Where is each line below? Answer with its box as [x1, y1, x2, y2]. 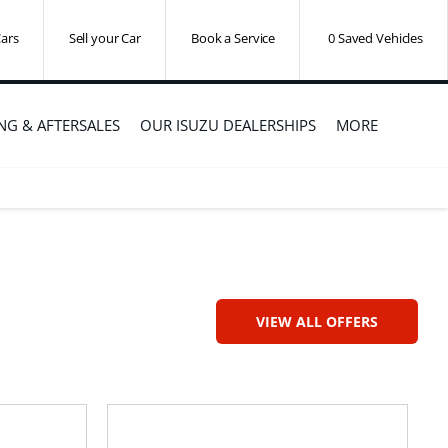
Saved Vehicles [337, 28, 423, 47]
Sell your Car [68, 28, 141, 47]
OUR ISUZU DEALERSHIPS [140, 114, 316, 135]
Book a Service [191, 28, 276, 47]
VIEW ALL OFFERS [256, 311, 378, 331]
